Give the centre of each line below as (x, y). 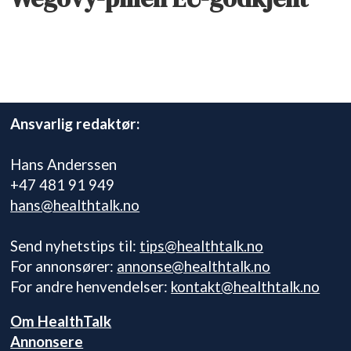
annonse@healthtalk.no (194, 266)
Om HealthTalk (61, 320)
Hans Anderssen (64, 165)
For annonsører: (64, 266)
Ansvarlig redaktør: (75, 124)
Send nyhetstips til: (75, 246)
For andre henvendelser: (91, 287)
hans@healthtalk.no (75, 205)
